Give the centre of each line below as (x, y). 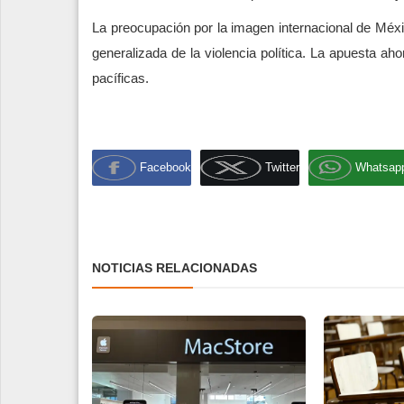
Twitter (282, 168)
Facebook (165, 168)
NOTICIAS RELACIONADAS (174, 267)
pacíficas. (120, 78)
